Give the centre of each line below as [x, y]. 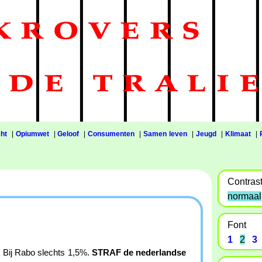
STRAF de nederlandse [139, 253]
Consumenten [111, 134]
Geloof [68, 134]
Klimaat [238, 134]
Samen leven [166, 134]
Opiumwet [32, 134]
